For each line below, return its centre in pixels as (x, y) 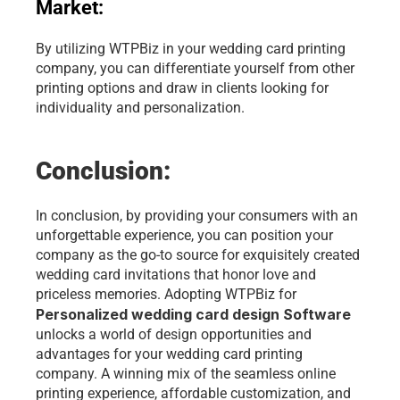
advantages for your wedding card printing (169, 354)
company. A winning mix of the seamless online (186, 374)
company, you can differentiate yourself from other (195, 68)
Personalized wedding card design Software (193, 314)
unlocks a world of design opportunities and (174, 334)
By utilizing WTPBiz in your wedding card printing (191, 49)
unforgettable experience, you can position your (184, 235)
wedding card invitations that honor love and (176, 275)
